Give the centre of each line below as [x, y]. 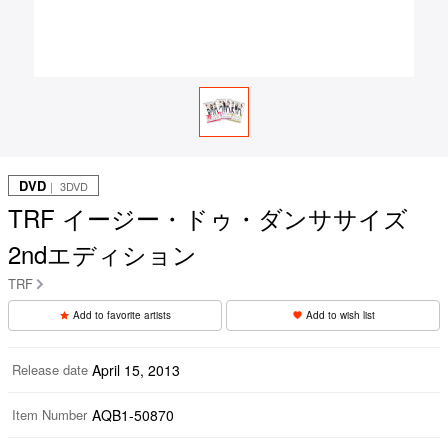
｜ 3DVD [67, 185]
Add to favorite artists [122, 314]
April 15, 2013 [136, 369]
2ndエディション [102, 253]
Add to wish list [340, 314]
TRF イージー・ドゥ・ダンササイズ [208, 217]
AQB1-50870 [133, 414]
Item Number [49, 414]
